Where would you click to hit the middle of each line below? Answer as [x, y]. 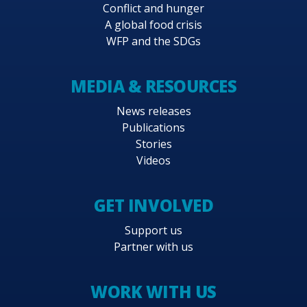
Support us [153, 231]
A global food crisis [153, 24]
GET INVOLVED [153, 205]
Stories [153, 144]
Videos [153, 160]
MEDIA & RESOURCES [153, 86]
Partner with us [153, 247]
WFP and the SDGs [153, 41]
